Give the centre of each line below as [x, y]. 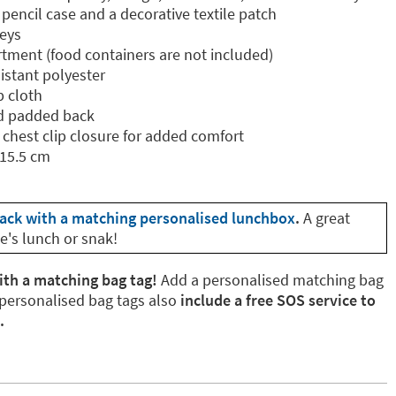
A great [327, 218]
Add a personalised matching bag [272, 280]
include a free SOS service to [278, 300]
